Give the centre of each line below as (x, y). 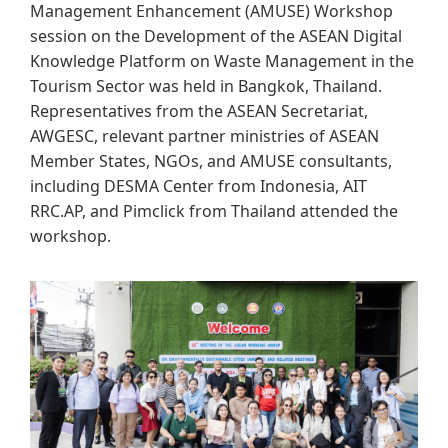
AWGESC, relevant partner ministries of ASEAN (204, 136)
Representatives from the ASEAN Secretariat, (199, 111)
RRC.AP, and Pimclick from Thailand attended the (214, 211)
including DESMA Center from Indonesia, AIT (198, 186)
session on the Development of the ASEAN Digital (216, 36)
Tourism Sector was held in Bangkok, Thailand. (206, 86)
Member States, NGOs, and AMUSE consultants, (211, 161)
